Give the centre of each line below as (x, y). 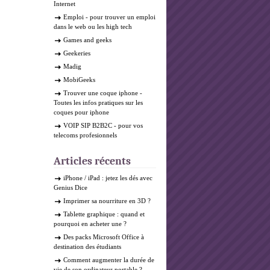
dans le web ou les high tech (93, 27)
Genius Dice (71, 187)
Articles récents (92, 161)
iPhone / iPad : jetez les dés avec (108, 178)
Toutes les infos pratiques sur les (98, 102)
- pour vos (127, 125)
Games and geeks (87, 40)
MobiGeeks (79, 80)
